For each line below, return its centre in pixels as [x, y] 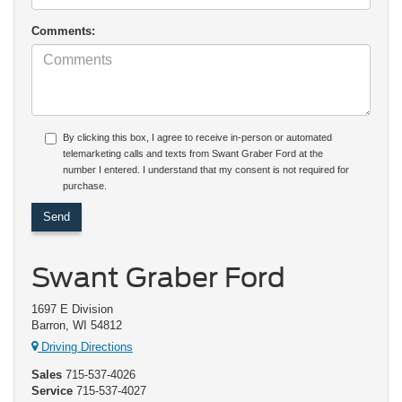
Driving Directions [85, 347]
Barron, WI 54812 [77, 325]
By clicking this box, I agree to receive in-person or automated [197, 137]
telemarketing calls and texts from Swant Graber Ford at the [193, 153]
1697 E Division [72, 309]
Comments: [63, 31]
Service [52, 391]
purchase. [85, 185]
